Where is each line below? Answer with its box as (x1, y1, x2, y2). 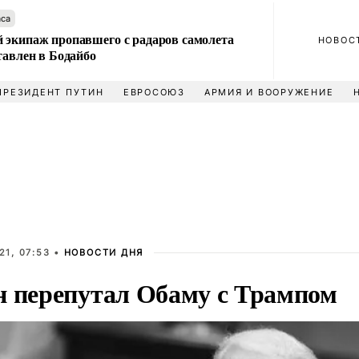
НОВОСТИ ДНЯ (63, 247, 144, 258)
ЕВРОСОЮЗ (123, 87, 185, 98)
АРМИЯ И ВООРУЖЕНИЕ (204, 87, 334, 98)
